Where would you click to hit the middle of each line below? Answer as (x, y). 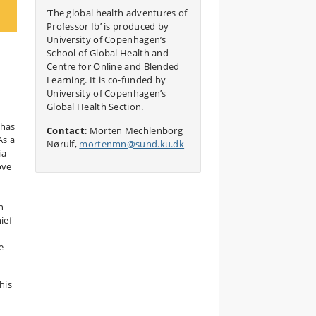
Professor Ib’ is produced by (108, 26)
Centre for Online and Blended (113, 66)
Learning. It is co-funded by (106, 80)
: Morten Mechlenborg (134, 130)
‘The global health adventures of (117, 13)
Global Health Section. (95, 107)
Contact (66, 130)
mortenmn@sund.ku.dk (132, 144)
